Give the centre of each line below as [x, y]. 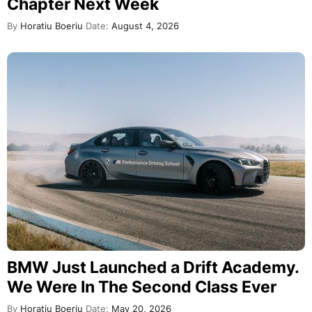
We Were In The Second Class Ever [142, 287]
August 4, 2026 [144, 26]
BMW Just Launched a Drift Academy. [153, 267]
